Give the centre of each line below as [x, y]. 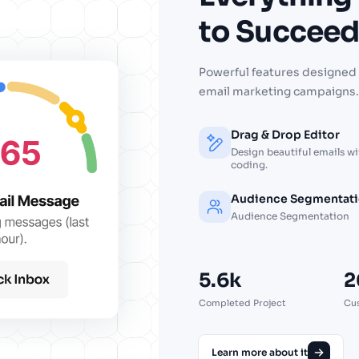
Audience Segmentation [290, 216]
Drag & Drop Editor [285, 135]
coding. [249, 165]
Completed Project [242, 303]
